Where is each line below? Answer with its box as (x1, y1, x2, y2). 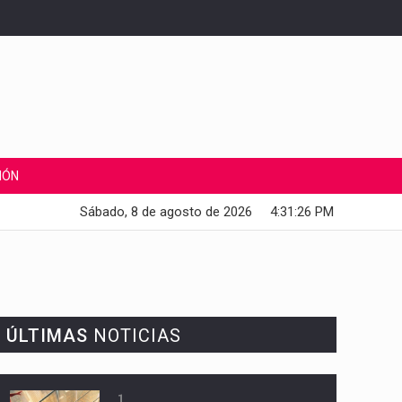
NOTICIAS (87, 325, 181, 347)
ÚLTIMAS (5, 325, 88, 347)
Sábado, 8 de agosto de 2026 (80, 204, 252, 220)
